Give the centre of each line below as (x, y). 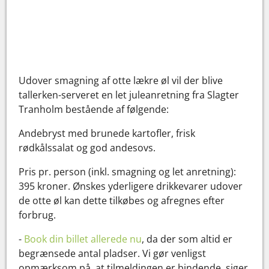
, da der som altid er (187, 239)
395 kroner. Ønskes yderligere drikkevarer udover (131, 186)
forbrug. (38, 215)
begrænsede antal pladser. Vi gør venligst (113, 253)
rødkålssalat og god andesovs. (87, 147)
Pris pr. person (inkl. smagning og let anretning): (128, 171)
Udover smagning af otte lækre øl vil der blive (121, 80)
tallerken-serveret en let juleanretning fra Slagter (129, 95)
